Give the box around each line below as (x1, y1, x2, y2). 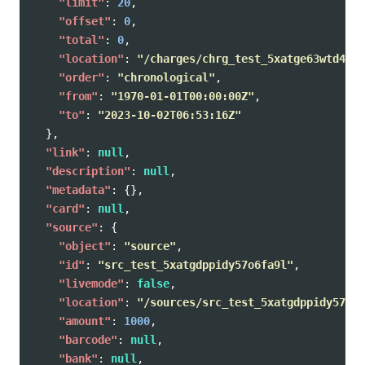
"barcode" (59, 333, 117, 346)
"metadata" (46, 183, 111, 196)
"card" (46, 202, 85, 215)
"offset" (59, 15, 111, 28)
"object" (59, 240, 111, 253)
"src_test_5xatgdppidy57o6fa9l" (98, 258, 293, 271)
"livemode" (59, 277, 124, 290)
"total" (59, 33, 104, 46)
